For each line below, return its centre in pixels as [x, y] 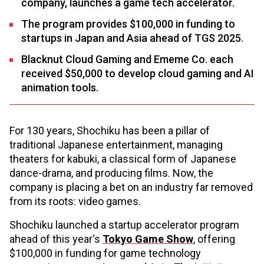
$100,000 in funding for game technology [105, 253]
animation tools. [60, 88]
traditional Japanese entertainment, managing [116, 145]
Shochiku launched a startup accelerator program [124, 225]
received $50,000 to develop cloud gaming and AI [138, 74]
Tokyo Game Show [148, 239]
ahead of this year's [56, 239]
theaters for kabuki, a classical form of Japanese [123, 159]
